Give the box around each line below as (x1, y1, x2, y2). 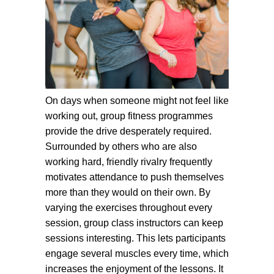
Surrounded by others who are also (45, 141, 197, 152)
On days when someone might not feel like (45, 95, 229, 106)
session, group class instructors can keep (45, 218, 223, 228)
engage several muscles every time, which (45, 248, 229, 259)
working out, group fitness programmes (45, 111, 213, 121)
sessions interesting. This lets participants (45, 233, 226, 243)
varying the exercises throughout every (45, 202, 212, 213)
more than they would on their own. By (45, 187, 210, 198)
